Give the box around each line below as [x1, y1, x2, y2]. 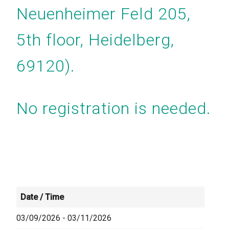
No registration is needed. [16, 99, 211, 119]
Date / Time [20, 192, 64, 202]
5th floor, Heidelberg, [16, 30, 174, 50]
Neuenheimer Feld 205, [16, 4, 191, 24]
